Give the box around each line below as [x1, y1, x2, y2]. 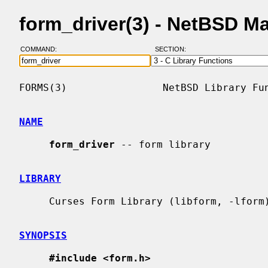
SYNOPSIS [19, 229, 67, 241]
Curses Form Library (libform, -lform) [19, 195, 49, 207]
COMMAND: [20, 45, 64, 53]
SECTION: [154, 45, 191, 53]
